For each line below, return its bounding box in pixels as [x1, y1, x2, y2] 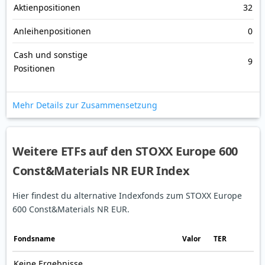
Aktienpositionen [14, 2, 80, 14]
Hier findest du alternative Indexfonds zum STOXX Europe [12, 190, 242, 202]
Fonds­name [14, 234, 55, 244]
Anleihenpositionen [14, 25, 91, 37]
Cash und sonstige [14, 49, 88, 61]
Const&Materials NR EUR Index [12, 163, 190, 179]
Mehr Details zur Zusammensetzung [12, 99, 157, 111]
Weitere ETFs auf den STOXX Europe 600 [12, 143, 238, 160]
